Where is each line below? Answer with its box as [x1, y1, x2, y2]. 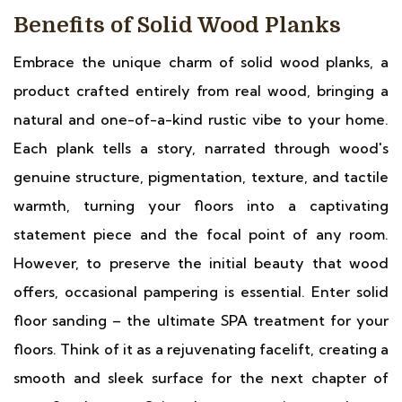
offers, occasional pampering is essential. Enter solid [13, 283, 389, 301]
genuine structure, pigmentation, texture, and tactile [13, 168, 389, 186]
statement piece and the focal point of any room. [13, 225, 389, 243]
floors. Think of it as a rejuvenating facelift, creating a [13, 340, 389, 358]
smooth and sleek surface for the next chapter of [13, 369, 389, 387]
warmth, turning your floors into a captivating [13, 197, 389, 214]
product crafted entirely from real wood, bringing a [13, 82, 389, 100]
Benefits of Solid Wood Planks [13, 13, 341, 38]
